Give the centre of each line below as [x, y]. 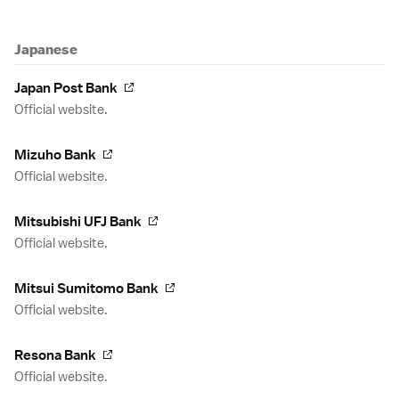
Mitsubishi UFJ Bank [78, 222]
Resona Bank [55, 356]
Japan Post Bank [66, 89]
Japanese [46, 50]
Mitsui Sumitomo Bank [86, 289]
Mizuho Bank [55, 155]
